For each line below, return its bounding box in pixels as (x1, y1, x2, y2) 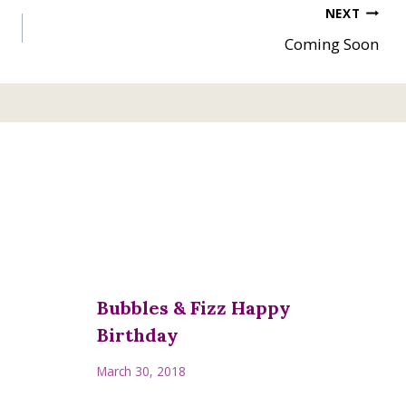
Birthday (97, 324, 179, 347)
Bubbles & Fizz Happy (97, 296, 292, 320)
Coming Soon (284, 34, 379, 55)
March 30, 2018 (97, 362, 187, 380)
